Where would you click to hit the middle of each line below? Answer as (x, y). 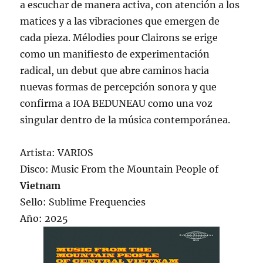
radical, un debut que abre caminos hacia (115, 71)
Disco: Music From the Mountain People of (119, 169)
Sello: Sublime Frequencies (83, 202)
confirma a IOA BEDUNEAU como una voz (117, 104)
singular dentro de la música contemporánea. (125, 120)
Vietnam (41, 186)
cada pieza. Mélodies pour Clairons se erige (119, 38)
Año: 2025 (44, 219)
